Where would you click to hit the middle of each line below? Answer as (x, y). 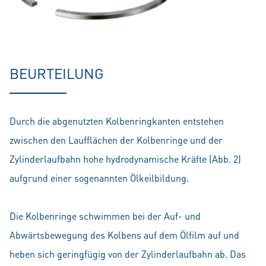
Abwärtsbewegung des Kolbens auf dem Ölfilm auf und (124, 235)
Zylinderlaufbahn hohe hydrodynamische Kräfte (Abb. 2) (125, 159)
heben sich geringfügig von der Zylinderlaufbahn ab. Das (128, 254)
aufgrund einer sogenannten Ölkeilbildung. (99, 178)
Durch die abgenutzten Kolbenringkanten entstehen (117, 121)
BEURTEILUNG (57, 73)
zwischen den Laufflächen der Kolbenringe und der (116, 140)
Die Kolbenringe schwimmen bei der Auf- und (105, 216)
